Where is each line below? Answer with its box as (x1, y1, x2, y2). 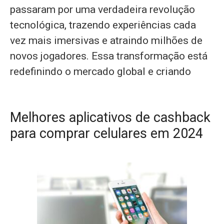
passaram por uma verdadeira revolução (10, 3, 195, 15)
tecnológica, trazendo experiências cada (10, 19, 196, 31)
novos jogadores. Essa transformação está (10, 50, 207, 62)
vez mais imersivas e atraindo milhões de (10, 34, 202, 46)
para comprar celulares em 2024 (10, 125, 203, 141)
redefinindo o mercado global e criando (10, 65, 191, 77)
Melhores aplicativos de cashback (10, 109, 210, 125)
